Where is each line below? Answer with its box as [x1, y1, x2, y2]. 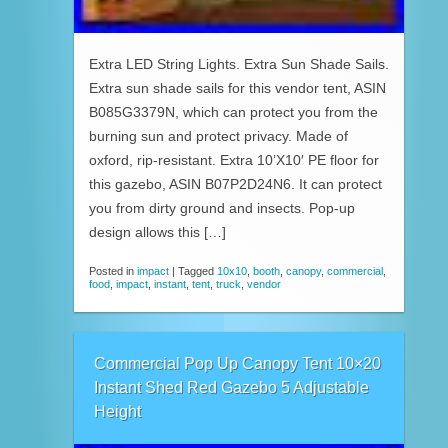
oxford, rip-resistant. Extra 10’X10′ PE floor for [89, 153, 379, 169]
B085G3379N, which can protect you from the [89, 105, 378, 121]
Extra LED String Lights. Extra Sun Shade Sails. [89, 57, 389, 73]
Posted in [89, 265, 137, 278]
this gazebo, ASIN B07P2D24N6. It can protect [89, 177, 382, 193]
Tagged [178, 265, 217, 278]
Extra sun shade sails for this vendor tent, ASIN [89, 81, 386, 97]
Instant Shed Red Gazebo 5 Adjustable [94, 378, 369, 396]
